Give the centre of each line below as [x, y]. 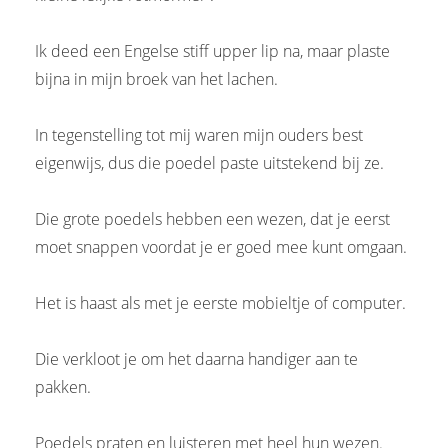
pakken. [63, 386]
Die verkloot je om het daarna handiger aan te [196, 358]
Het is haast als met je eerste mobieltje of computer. [220, 302]
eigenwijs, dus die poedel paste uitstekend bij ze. [209, 162]
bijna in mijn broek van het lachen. [156, 78]
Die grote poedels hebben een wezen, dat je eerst [212, 218]
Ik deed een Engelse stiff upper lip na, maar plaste [212, 50]
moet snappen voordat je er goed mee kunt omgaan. [221, 246]
